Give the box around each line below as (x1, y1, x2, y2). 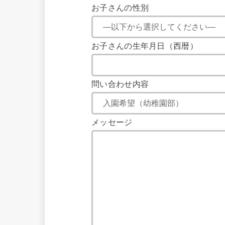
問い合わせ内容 (91, 79, 149, 89)
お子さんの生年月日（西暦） (91, 41, 198, 51)
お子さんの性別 (91, 3, 149, 13)
